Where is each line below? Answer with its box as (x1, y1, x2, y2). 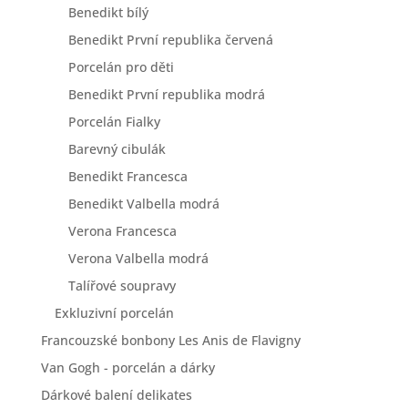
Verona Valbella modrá (67, 250, 209, 267)
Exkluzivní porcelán (54, 304, 174, 321)
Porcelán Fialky (67, 113, 160, 130)
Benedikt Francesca (67, 168, 188, 185)
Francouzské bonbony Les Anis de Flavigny (40, 331, 301, 349)
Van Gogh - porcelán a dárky (40, 359, 215, 376)
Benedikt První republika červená (67, 31, 273, 48)
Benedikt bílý (67, 4, 148, 21)
